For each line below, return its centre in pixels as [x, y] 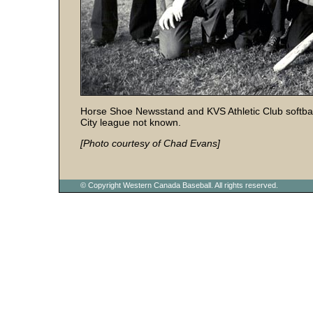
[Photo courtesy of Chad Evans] [150, 143]
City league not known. [131, 122]
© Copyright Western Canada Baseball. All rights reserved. [179, 185]
